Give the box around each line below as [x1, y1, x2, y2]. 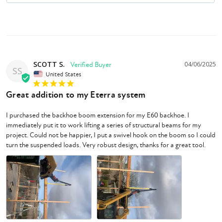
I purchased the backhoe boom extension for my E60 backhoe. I [6, 111, 189, 120]
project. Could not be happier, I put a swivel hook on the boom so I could [6, 131, 216, 140]
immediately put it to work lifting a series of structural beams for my [6, 121, 201, 130]
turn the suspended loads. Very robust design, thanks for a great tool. [6, 141, 206, 150]
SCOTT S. [33, 59, 65, 69]
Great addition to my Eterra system [6, 89, 146, 101]
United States [46, 70, 81, 78]
